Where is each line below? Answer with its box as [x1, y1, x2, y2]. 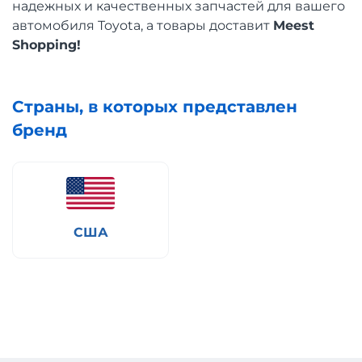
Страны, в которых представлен [12, 96, 297, 116]
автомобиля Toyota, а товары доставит [12, 17, 273, 33]
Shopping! [12, 36, 81, 53]
